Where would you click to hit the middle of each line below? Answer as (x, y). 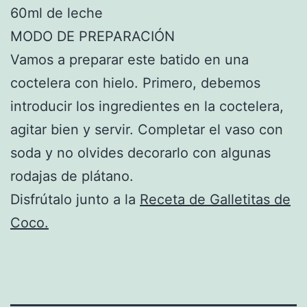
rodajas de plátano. (72, 176)
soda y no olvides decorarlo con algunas (140, 152)
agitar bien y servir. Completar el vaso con (147, 129)
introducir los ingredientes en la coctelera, (147, 106)
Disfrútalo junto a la (75, 199)
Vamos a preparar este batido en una (130, 59)
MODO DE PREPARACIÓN (93, 36)
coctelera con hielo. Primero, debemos (135, 83)
